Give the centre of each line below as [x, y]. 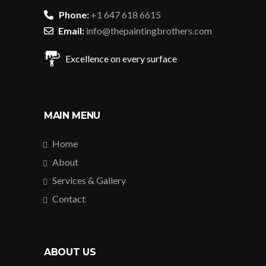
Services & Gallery [89, 180]
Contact [69, 198]
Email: [71, 30]
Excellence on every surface [121, 58]
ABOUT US [70, 252]
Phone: [74, 14]
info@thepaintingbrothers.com [149, 30]
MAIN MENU [72, 115]
